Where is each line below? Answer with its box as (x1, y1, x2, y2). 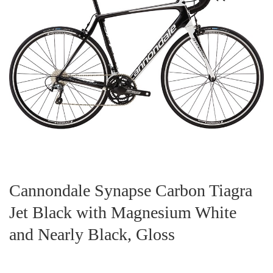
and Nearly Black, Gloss (9, 225, 175, 244)
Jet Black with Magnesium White (9, 203, 236, 222)
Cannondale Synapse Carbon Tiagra (9, 181, 252, 200)
